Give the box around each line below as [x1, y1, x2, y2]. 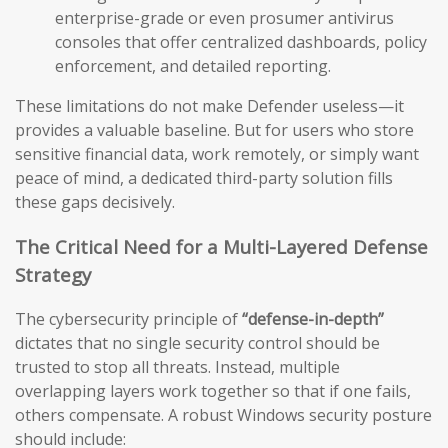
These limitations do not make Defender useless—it [15, 94, 404, 117]
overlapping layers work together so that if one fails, [15, 380, 411, 403]
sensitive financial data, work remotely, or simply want [15, 142, 419, 165]
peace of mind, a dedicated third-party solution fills [15, 166, 393, 189]
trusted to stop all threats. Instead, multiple [15, 356, 340, 379]
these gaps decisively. [15, 190, 175, 213]
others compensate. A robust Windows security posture [15, 404, 432, 427]
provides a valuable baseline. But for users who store [15, 118, 414, 141]
